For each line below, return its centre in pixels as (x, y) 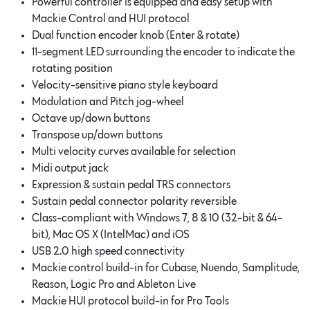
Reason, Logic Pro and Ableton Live (114, 284)
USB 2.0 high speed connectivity (109, 251)
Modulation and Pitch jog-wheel (108, 102)
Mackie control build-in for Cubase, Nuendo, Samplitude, (166, 268)
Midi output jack (71, 168)
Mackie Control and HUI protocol (111, 19)
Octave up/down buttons (91, 118)
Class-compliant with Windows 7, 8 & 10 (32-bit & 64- (157, 218)
